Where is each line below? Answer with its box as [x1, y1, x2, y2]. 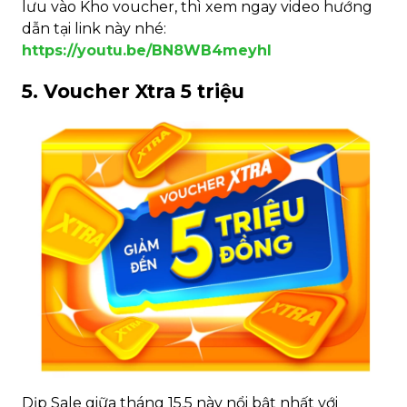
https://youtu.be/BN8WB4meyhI [22, 41, 272, 59]
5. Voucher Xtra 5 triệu [22, 80, 244, 104]
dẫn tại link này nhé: [22, 19, 166, 37]
